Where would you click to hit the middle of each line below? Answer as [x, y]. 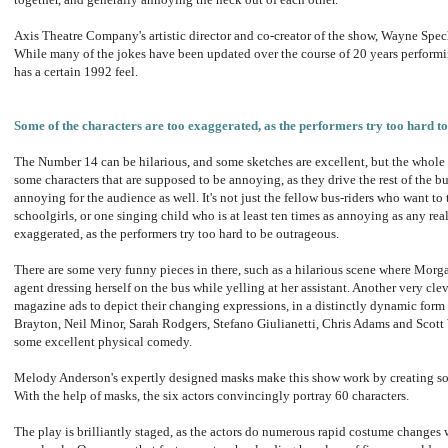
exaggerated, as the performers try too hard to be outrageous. [176, 234]
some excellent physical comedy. [103, 342]
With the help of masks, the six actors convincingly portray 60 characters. [211, 396]
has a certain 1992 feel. [76, 72]
